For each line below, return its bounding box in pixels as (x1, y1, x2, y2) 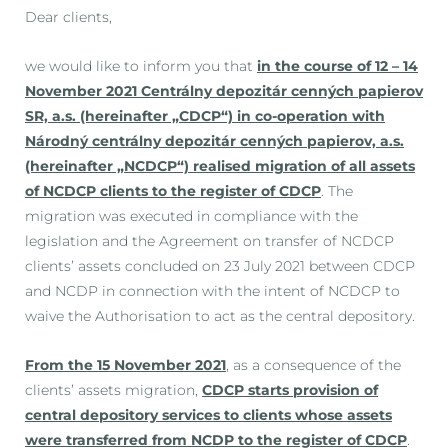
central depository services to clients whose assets (25, 406, 392, 423)
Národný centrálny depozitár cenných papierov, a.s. (25, 132, 404, 149)
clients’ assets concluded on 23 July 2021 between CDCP (25, 257, 415, 274)
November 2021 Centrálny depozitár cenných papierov (25, 82, 423, 99)
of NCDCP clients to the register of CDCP (25, 182, 321, 199)
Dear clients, (25, 9, 112, 25)
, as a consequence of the (226, 356, 401, 373)
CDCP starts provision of (202, 381, 378, 398)
